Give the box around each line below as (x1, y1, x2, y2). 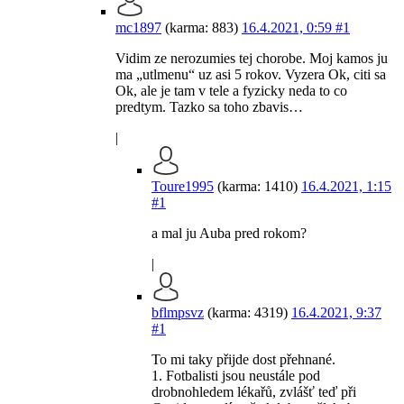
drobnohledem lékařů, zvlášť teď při (151, 384, 356, 400)
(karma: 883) (161, 20, 242, 36)
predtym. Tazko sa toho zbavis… (115, 99, 303, 115)
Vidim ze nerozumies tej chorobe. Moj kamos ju (115, 50, 388, 67)
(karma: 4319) (204, 305, 291, 321)
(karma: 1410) (214, 179, 301, 195)
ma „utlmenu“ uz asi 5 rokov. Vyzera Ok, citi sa (115, 67, 386, 83)
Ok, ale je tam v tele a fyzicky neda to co (115, 83, 347, 99)
